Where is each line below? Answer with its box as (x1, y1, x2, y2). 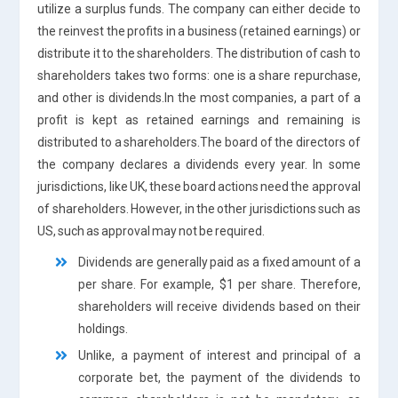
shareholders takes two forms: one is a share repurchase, (37, 68, 361, 83)
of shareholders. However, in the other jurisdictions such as (37, 201, 361, 216)
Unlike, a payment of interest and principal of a (78, 347, 361, 362)
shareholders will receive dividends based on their (78, 298, 361, 314)
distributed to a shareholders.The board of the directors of (37, 134, 361, 149)
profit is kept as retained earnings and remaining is (37, 112, 361, 127)
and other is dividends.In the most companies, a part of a (37, 90, 361, 105)
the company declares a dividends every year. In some (37, 156, 361, 171)
